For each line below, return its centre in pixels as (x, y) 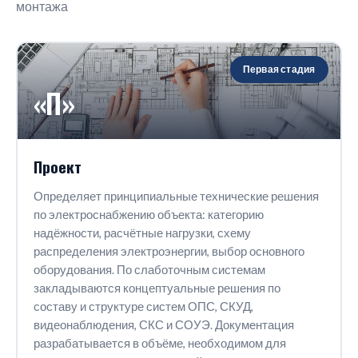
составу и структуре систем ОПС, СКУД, (143, 306)
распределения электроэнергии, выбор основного (169, 251)
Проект (57, 166)
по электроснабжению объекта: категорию (148, 214)
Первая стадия (279, 69)
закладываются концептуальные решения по (157, 288)
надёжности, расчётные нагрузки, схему (142, 233)
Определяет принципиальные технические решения (176, 196)
